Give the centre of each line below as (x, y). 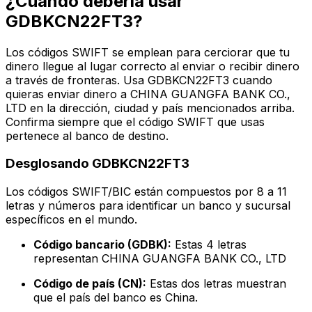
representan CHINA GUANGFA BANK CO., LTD (160, 259)
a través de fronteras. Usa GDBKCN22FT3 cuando (139, 80)
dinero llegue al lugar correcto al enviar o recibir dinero (153, 66)
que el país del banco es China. (116, 298)
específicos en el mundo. (71, 220)
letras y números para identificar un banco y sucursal (148, 206)
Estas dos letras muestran (216, 284)
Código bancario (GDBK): (102, 245)
